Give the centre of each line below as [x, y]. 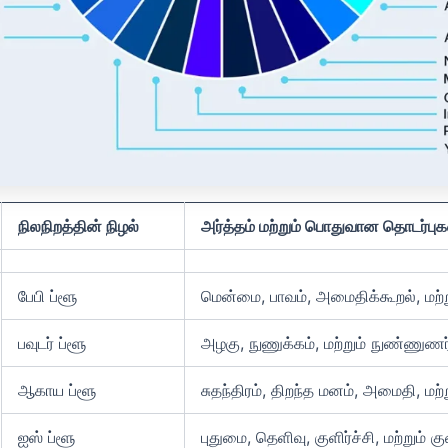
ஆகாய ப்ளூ [57, 389]
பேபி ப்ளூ [47, 295]
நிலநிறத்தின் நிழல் [78, 225]
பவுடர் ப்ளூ [52, 342]
